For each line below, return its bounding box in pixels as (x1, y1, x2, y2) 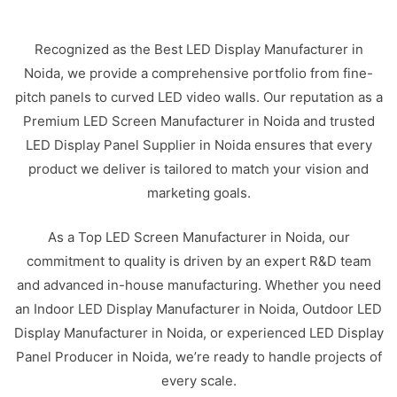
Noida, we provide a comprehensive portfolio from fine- (24, 65, 373, 82)
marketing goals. (146, 184, 251, 201)
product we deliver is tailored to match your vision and (28, 160, 369, 177)
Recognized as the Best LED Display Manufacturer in (34, 41, 363, 58)
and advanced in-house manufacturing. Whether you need (16, 276, 381, 293)
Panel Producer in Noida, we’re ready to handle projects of (15, 347, 382, 365)
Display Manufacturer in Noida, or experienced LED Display (13, 323, 384, 341)
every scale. (160, 371, 237, 389)
